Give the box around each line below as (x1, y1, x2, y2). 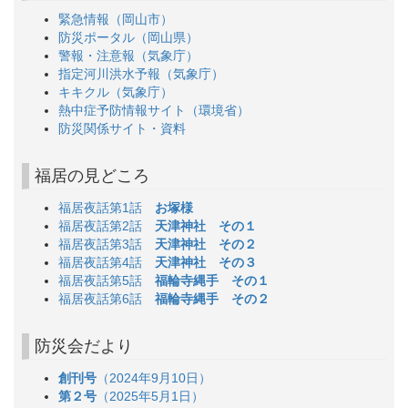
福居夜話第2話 (58, 218, 156, 233)
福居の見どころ (35, 166, 150, 185)
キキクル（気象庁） (58, 84, 174, 99)
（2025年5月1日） (97, 389, 218, 404)
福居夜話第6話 (58, 291, 156, 306)
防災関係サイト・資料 (58, 120, 187, 136)
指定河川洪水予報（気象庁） (58, 66, 225, 81)
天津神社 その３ (155, 254, 258, 270)
